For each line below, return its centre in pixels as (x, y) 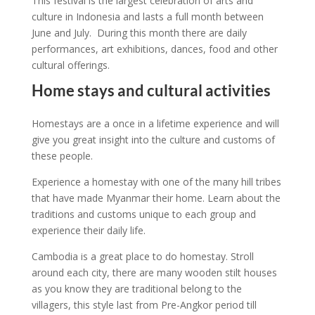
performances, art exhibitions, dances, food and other (154, 49)
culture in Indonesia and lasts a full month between (147, 17)
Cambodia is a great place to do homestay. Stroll (142, 256)
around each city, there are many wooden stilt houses (154, 272)
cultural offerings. (72, 65)
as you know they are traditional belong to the (136, 289)
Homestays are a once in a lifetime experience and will (155, 123)
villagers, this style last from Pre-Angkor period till (144, 305)
